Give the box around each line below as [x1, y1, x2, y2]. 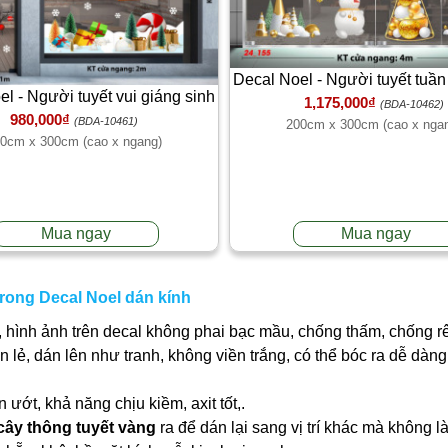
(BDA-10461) [74, 115, 138, 128]
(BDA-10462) [380, 97, 444, 110]
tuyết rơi [345, 94, 403, 112]
